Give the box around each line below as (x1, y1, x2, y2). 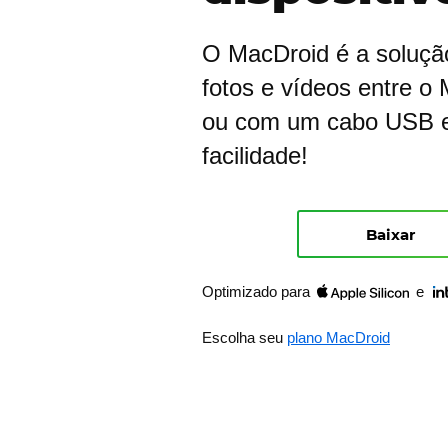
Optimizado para (202, 283, 314, 300)
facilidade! (202, 142, 308, 169)
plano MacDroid (287, 329, 390, 346)
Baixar (365, 224, 415, 244)
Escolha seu (202, 329, 283, 346)
